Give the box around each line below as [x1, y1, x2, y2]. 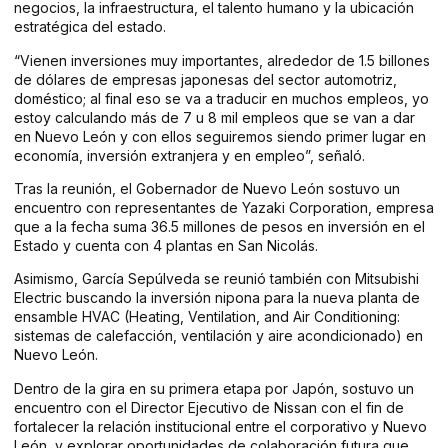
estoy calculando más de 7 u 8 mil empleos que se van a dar [14, 108, 415, 126]
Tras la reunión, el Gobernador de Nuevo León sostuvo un [14, 179, 400, 197]
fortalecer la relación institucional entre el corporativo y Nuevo [14, 417, 427, 435]
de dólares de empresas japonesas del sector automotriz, [14, 70, 397, 88]
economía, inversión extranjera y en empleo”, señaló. [14, 146, 365, 164]
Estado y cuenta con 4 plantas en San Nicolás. [14, 236, 318, 254]
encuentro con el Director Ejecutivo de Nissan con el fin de [14, 398, 404, 416]
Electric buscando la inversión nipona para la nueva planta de [14, 289, 420, 307]
